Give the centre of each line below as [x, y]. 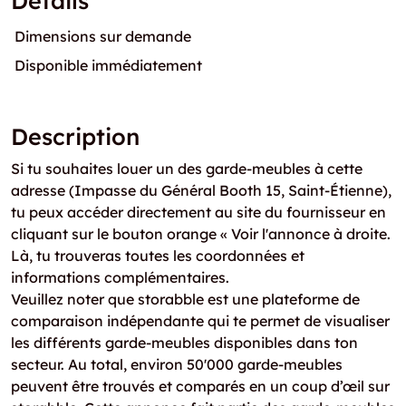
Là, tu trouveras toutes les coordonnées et [158, 256]
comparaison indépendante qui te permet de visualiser [200, 321]
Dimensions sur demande [103, 36]
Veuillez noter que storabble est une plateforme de [185, 299]
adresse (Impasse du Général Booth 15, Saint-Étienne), [201, 190]
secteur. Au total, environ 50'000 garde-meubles [177, 364]
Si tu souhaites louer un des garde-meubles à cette [187, 169]
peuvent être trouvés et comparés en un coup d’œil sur [200, 386]
